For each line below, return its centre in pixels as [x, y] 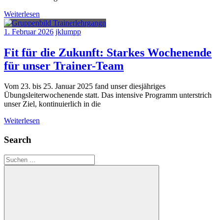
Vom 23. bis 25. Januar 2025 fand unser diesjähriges [85, 86]
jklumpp [68, 31]
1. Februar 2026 [29, 31]
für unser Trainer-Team [64, 66]
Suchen [15, 158]
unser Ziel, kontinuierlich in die [52, 104]
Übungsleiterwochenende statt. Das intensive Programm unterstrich [108, 95]
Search [18, 140]
